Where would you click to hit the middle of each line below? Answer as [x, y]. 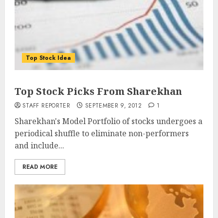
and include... [39, 145]
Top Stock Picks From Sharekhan [98, 91]
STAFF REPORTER [46, 106]
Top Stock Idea [48, 58]
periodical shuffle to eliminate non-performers [102, 133]
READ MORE [40, 167]
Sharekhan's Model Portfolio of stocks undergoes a [109, 121]
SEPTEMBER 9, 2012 [113, 106]
